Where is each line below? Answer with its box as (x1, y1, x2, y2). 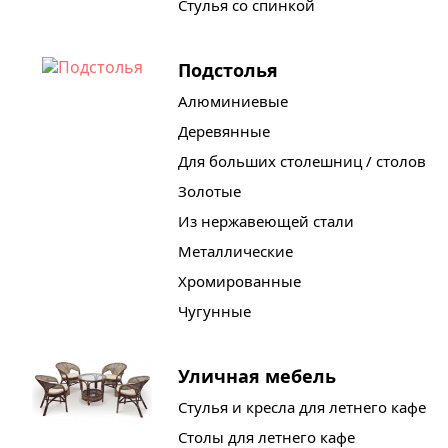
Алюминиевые (177, 91, 288, 112)
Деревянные (177, 121, 270, 142)
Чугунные (177, 301, 251, 322)
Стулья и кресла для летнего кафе (177, 397, 426, 418)
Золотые (177, 181, 241, 202)
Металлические (177, 241, 293, 262)
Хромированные (177, 271, 301, 292)
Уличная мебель (177, 364, 336, 389)
